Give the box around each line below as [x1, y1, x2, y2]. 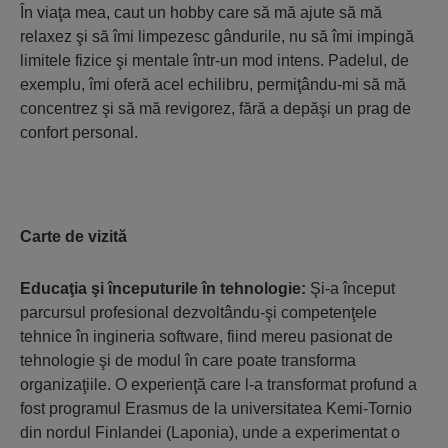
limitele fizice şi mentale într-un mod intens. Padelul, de [20, 51, 409, 69]
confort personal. [20, 123, 146, 141]
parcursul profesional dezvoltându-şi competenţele [20, 303, 377, 321]
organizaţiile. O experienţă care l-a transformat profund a [20, 375, 417, 393]
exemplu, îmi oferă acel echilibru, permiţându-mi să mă [20, 75, 406, 93]
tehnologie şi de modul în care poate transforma [20, 351, 356, 369]
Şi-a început [310, 279, 395, 297]
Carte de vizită [20, 227, 127, 245]
